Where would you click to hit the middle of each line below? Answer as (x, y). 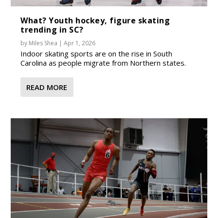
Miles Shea (43, 43)
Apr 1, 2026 (80, 43)
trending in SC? (52, 29)
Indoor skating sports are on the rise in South (97, 53)
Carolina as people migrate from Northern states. (103, 63)
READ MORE (47, 87)
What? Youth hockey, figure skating (95, 20)
